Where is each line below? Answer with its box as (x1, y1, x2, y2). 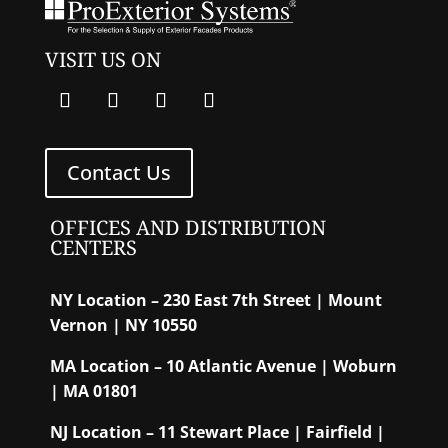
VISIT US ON (44, 46, 161, 74)
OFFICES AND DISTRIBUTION (49, 214, 326, 242)
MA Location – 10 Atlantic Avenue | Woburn (49, 355, 397, 378)
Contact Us (66, 159, 171, 187)
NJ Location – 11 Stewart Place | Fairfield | (49, 421, 385, 444)
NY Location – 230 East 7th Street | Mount (49, 289, 382, 312)
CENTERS (49, 234, 137, 262)
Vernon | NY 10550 (49, 314, 197, 337)
